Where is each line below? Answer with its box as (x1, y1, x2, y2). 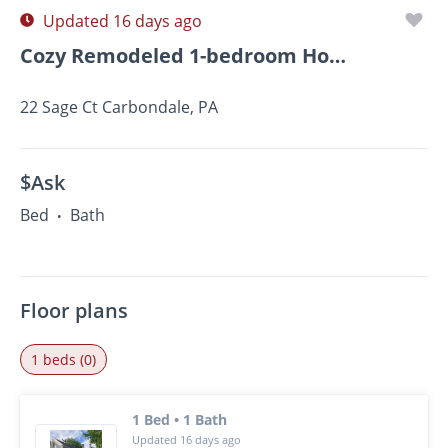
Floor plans (20, 297, 128, 324)
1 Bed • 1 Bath (132, 410, 227, 429)
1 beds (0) (31, 350, 96, 369)
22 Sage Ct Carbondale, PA (20, 96, 218, 118)
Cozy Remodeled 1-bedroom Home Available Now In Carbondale (329, 42, 346, 69)
